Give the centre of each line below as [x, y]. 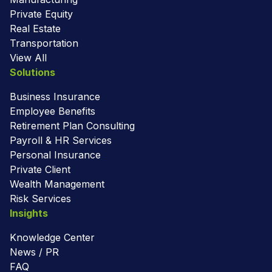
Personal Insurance [55, 155]
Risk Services [40, 198]
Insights [29, 213]
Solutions [32, 72]
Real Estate [35, 28]
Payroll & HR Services [61, 140]
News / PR [34, 252]
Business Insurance [55, 96]
